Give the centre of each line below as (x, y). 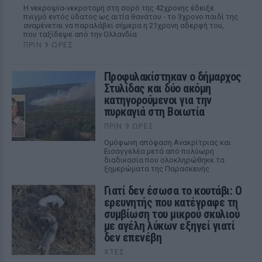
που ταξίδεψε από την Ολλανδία (80, 34)
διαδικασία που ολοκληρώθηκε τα (164, 160)
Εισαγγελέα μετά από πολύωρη (159, 151)
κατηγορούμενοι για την (158, 100)
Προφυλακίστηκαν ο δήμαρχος (173, 77)
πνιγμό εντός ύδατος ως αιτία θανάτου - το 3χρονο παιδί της (131, 17)
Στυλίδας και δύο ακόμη (157, 88)
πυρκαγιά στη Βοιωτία (154, 112)
